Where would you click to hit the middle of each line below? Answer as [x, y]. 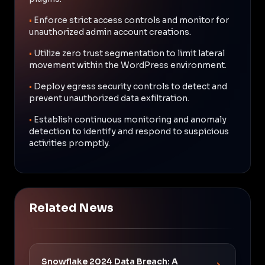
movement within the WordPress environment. [128, 65]
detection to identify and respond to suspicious [129, 131]
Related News [71, 208]
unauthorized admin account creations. [110, 32]
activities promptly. [70, 143]
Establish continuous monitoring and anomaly [130, 119]
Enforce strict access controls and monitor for [131, 20]
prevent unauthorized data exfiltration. [109, 98]
